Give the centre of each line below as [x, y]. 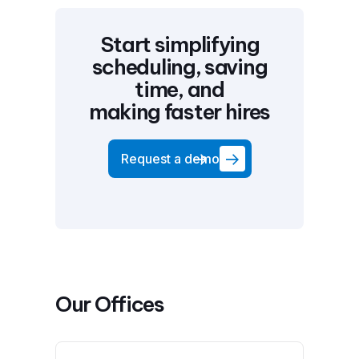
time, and [179, 89]
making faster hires [179, 112]
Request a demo [170, 159]
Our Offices [110, 304]
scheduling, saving [179, 67]
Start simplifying [179, 44]
